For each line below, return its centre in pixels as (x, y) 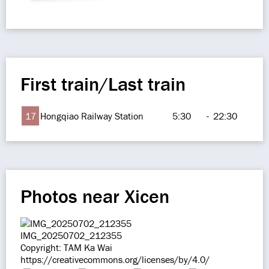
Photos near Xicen (95, 196)
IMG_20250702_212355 (71, 235)
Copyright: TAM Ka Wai (66, 247)
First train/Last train (103, 84)
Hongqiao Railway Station (92, 116)
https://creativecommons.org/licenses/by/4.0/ (115, 259)
